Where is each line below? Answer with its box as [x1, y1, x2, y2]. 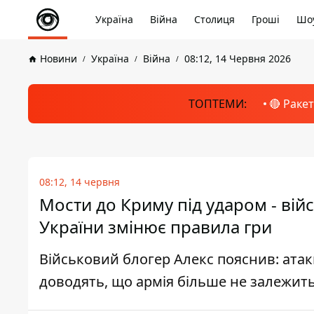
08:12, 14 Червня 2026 [184, 52, 291, 65]
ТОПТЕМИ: [188, 96, 247, 111]
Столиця [194, 13, 235, 26]
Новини [40, 52, 77, 65]
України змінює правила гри [39, 215, 272, 238]
